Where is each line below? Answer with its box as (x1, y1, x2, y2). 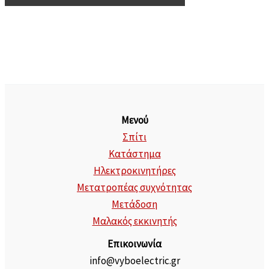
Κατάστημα (108, 147, 161, 160)
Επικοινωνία (107, 237, 162, 250)
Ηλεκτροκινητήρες (93, 163, 176, 177)
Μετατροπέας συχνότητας (77, 180, 192, 194)
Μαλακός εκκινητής (92, 214, 177, 228)
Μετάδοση (112, 197, 157, 211)
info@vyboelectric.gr (89, 253, 180, 267)
